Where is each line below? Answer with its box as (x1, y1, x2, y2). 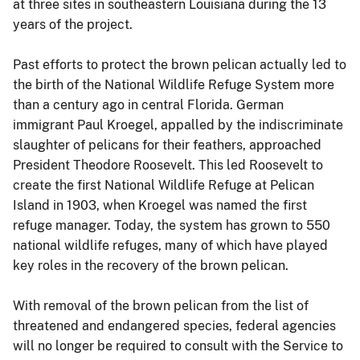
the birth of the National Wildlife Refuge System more (13, 76, 334, 92)
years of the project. (13, 16, 133, 32)
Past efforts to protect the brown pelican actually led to (13, 56, 346, 72)
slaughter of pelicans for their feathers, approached (13, 137, 321, 153)
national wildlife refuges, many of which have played (13, 237, 328, 253)
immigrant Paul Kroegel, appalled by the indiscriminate (13, 117, 343, 133)
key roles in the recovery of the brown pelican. (13, 257, 288, 273)
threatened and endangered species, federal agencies (13, 317, 336, 333)
